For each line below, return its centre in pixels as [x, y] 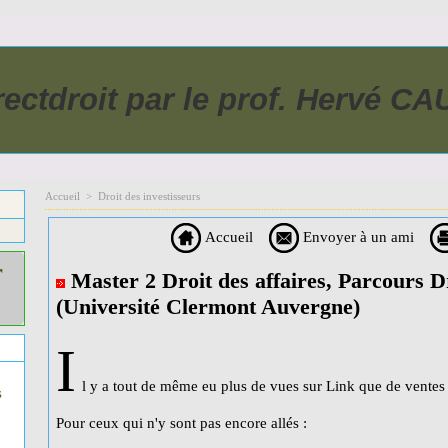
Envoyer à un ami [356, 236]
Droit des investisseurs [149, 196]
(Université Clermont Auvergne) [208, 307]
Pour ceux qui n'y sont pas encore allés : [181, 423]
